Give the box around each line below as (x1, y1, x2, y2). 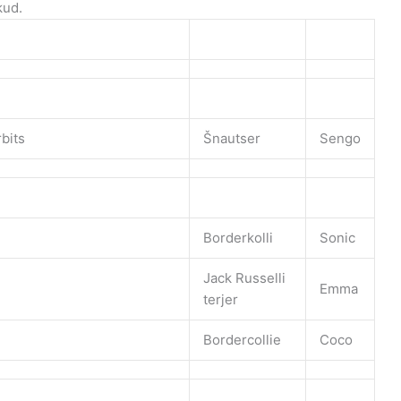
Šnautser (203, 129, 260, 147)
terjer (203, 290, 238, 308)
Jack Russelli (203, 269, 286, 286)
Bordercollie (203, 330, 281, 348)
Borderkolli (203, 228, 273, 246)
